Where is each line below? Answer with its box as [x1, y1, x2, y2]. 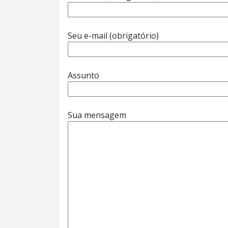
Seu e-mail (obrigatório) [68, 30, 159, 41]
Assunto [68, 70, 99, 81]
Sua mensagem [68, 109, 126, 121]
